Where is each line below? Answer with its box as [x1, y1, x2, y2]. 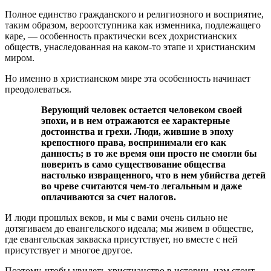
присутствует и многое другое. [5, 245, 132, 256]
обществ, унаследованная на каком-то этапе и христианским [5, 42, 255, 53]
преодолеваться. [5, 84, 71, 95]
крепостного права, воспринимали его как [41, 137, 226, 148]
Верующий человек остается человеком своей [41, 105, 242, 116]
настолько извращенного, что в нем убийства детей [41, 170, 266, 181]
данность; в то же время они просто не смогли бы [41, 148, 257, 159]
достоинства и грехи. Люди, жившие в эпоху [41, 126, 233, 137]
